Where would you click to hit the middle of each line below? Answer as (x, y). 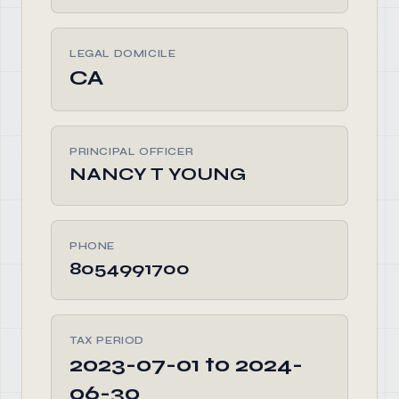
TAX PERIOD (107, 340)
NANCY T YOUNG (158, 174)
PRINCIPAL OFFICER (132, 151)
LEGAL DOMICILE (123, 53)
